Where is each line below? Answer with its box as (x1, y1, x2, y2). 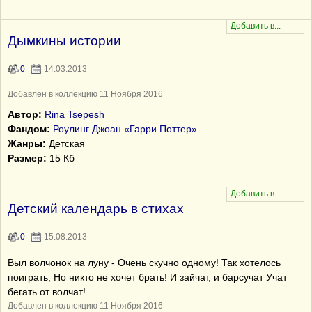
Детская (46, 138, 85, 149)
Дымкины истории (8, 33, 121, 48)
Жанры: (8, 138, 46, 149)
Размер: (8, 153, 47, 164)
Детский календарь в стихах (8, 201, 184, 216)
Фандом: (8, 123, 50, 134)
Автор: (8, 109, 42, 120)
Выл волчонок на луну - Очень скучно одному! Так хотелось (8, 257, 281, 268)
